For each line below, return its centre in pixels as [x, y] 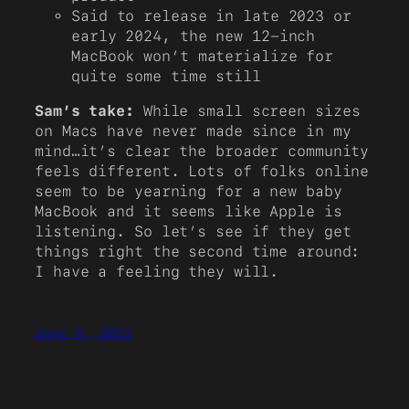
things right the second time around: [198, 252]
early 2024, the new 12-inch [194, 37]
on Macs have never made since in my [193, 131]
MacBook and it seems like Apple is [189, 212]
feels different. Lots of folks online [202, 172]
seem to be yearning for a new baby [189, 192]
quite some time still [166, 77]
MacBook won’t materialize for [203, 57]
